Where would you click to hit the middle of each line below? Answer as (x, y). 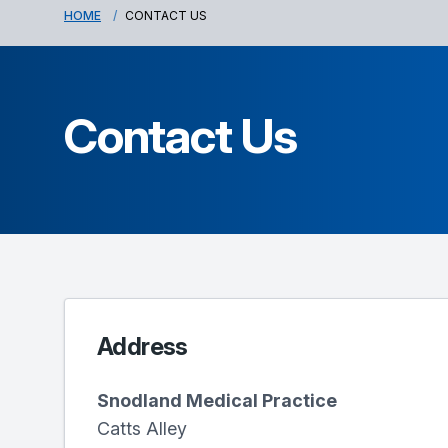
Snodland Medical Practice (217, 400)
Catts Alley (142, 428)
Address (142, 346)
